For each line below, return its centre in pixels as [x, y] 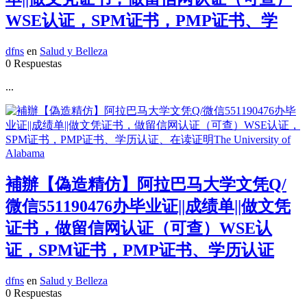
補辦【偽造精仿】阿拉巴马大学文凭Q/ [146, 184]
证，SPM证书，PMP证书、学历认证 [140, 250]
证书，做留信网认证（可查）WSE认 [139, 228]
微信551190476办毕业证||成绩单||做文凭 [148, 206]
